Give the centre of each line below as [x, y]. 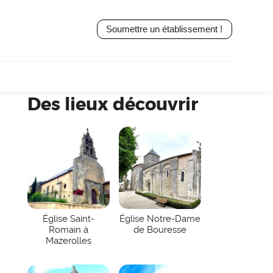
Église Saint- [68, 219]
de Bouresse [160, 230]
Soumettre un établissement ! [165, 30]
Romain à [68, 230]
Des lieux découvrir [112, 105]
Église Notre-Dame [160, 219]
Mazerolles [68, 241]
